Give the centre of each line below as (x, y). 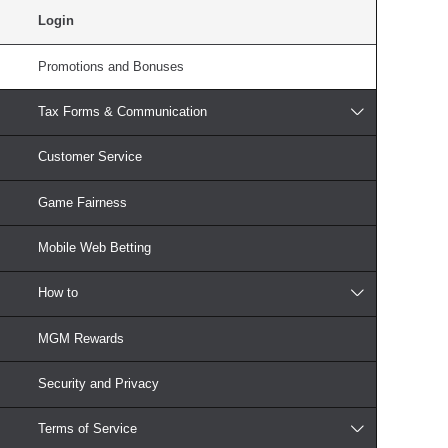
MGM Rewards (81, 338)
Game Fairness (83, 202)
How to (58, 293)
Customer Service (90, 157)
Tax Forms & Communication (123, 111)
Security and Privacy (99, 383)
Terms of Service (88, 429)
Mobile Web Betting (95, 247)
